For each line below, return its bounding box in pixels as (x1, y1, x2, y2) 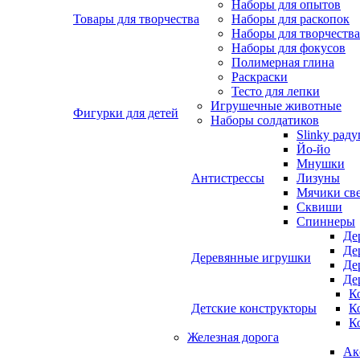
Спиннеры (297, 215, 355, 228)
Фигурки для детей (73, 106, 178, 120)
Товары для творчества (73, 12, 199, 26)
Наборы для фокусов (231, 41, 346, 55)
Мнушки (297, 157, 345, 170)
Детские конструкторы (191, 301, 317, 315)
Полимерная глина (231, 55, 334, 69)
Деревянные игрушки (191, 251, 311, 264)
